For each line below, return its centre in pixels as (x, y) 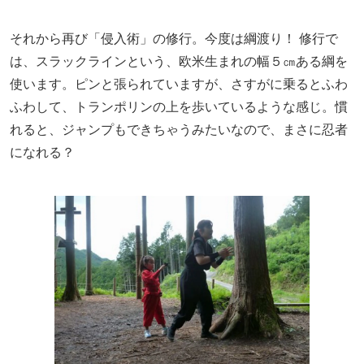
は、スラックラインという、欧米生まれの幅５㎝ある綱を (179, 61)
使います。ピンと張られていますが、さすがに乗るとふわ (179, 83)
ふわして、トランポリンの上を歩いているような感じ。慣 (179, 106)
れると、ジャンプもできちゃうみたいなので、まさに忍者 (179, 129)
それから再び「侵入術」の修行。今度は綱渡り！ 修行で (174, 38)
